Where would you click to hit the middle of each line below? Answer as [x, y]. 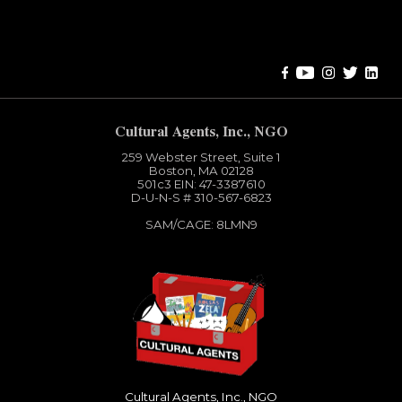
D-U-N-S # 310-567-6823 [201, 198]
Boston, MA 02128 [201, 171]
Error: [36, 34]
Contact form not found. [115, 34]
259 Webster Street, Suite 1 [201, 157]
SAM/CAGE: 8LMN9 [201, 225]
